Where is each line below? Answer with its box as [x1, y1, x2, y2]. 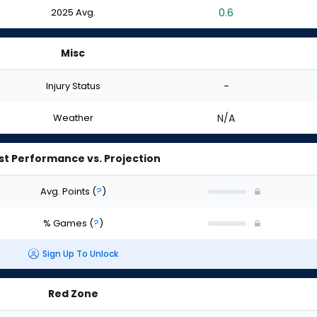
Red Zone [47, 287, 98, 301]
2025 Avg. [50, 5, 96, 19]
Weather [52, 110, 93, 125]
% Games [42, 216, 89, 230]
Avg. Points [40, 184, 92, 198]
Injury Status [45, 79, 100, 93]
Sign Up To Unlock [42, 248, 118, 260]
